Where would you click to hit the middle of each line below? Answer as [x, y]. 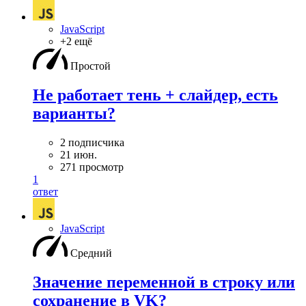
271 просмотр [92, 167]
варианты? [74, 114]
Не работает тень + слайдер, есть [155, 95]
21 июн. [79, 155]
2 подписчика [92, 143]
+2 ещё [76, 42]
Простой [91, 66]
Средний [91, 253]
